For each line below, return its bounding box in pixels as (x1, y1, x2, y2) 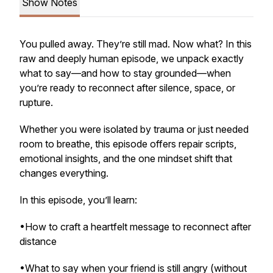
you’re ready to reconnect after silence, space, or (19, 82, 235, 94)
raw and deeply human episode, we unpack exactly (19, 52, 244, 65)
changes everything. (19, 167, 108, 179)
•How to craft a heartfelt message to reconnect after (19, 221, 251, 233)
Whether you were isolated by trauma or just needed (19, 123, 249, 135)
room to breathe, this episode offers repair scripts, (19, 138, 236, 150)
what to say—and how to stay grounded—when (19, 67, 231, 79)
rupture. (19, 96, 55, 108)
